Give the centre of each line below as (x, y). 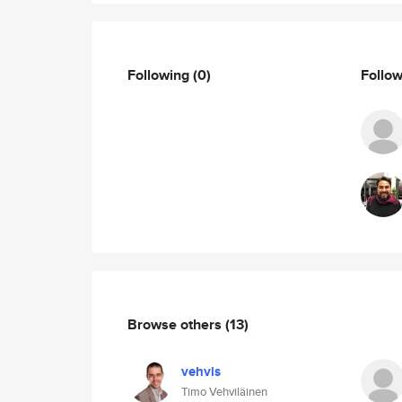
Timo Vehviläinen (224, 392)
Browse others (176, 324)
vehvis (201, 371)
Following (160, 74)
